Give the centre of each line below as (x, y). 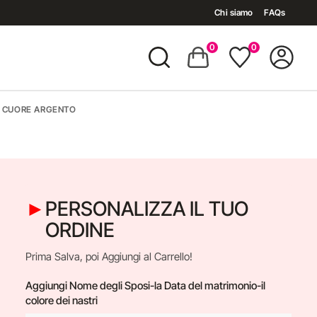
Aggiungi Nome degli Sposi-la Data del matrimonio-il (145, 286)
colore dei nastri (61, 300)
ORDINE (80, 230)
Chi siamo (234, 12)
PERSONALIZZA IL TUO (146, 209)
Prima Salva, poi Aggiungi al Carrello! (109, 257)
